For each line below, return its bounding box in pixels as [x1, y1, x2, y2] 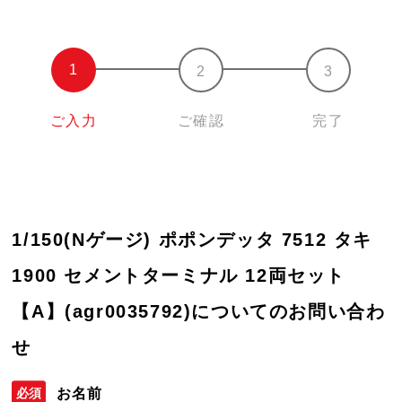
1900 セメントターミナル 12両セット [12, 266, 346, 285]
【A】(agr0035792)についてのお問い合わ [12, 301, 386, 321]
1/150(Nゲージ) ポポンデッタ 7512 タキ [12, 230, 373, 249]
